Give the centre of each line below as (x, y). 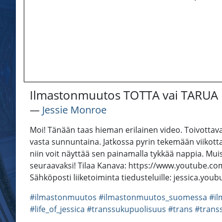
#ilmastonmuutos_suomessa (153, 197)
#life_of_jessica (57, 209)
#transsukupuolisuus (126, 209)
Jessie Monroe (74, 110)
